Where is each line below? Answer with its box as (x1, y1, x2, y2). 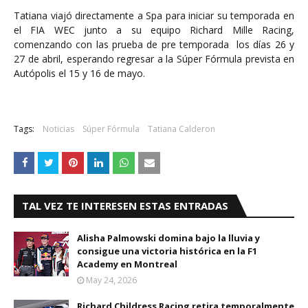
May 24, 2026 (86, 274, 137, 286)
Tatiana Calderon (148, 123, 215, 135)
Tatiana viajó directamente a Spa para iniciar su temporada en (14, 9, 294, 22)
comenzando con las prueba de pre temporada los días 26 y (14, 38, 294, 51)
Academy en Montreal (77, 258, 177, 270)
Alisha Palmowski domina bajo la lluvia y (77, 232, 260, 244)
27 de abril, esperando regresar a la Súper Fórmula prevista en (14, 52, 294, 65)
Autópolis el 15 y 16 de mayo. (14, 67, 145, 80)
